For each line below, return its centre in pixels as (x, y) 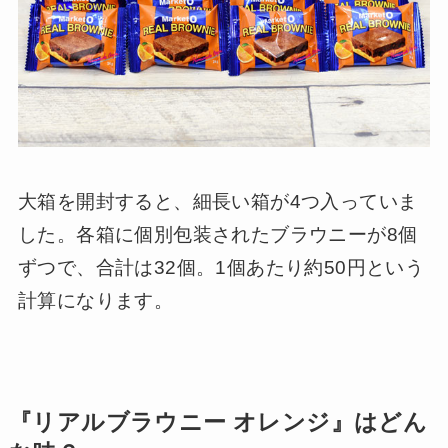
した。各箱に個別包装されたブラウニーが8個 (217, 235)
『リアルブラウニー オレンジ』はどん (218, 423)
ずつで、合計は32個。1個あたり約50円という (221, 268)
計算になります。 (95, 301)
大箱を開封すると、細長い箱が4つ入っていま (217, 202)
